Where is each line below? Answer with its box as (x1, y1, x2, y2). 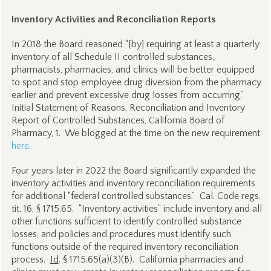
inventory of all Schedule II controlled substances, (11, 51, 214, 62)
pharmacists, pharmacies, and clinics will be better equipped (11, 64, 255, 75)
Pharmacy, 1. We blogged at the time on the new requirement (11, 128, 260, 139)
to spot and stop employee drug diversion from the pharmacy (11, 77, 261, 88)
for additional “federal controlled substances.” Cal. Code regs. (11, 191, 261, 201)
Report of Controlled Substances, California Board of (11, 115, 224, 126)
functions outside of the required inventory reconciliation (11, 241, 238, 252)
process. (11, 254, 50, 265)
